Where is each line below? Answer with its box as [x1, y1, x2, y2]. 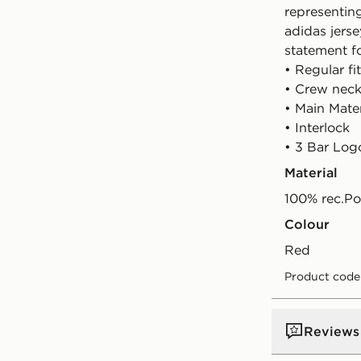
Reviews [304, 323, 359, 339]
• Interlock [284, 119, 350, 135]
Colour [284, 216, 330, 232]
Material [284, 164, 338, 180]
